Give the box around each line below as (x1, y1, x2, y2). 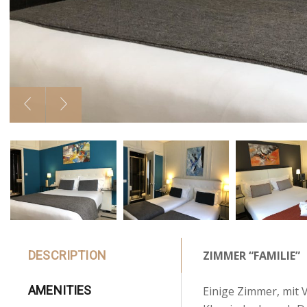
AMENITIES (28, 283, 92, 298)
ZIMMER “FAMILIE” (203, 247, 301, 263)
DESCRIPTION (28, 247, 106, 262)
